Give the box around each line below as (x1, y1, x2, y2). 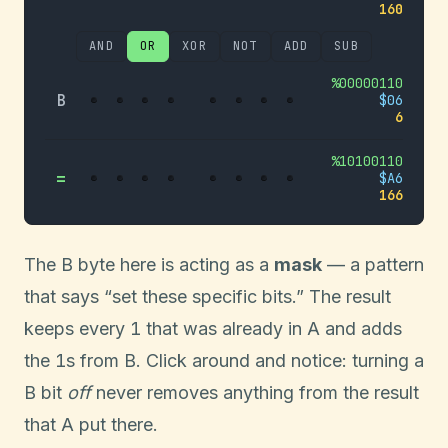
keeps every (24, 317, 130, 339)
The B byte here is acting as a (24, 253, 274, 275)
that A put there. (24, 413, 158, 435)
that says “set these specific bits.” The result (24, 285, 391, 307)
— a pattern (322, 253, 424, 275)
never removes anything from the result (91, 381, 419, 403)
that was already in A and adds (141, 317, 402, 339)
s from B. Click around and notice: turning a (66, 349, 424, 371)
